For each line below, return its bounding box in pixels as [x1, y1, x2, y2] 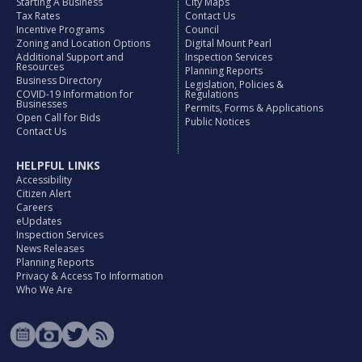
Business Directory [16, 74, 103, 88]
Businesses [16, 97, 68, 112]
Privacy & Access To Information [16, 269, 164, 284]
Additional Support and [16, 50, 124, 65]
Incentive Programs [16, 23, 105, 37]
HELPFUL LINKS [16, 158, 101, 174]
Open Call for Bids [16, 111, 101, 125]
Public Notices [185, 115, 250, 129]
